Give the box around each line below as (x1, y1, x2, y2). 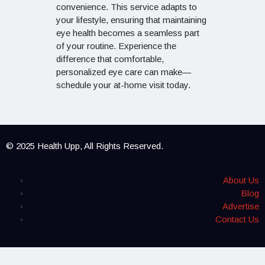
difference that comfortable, (56, 54, 164, 64)
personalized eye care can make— (56, 67, 191, 77)
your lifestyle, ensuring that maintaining (56, 15, 206, 25)
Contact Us (215, 214, 259, 225)
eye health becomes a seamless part (56, 28, 199, 38)
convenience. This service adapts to (56, 2, 197, 12)
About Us (223, 175, 259, 186)
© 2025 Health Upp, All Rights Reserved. (6, 141, 163, 151)
